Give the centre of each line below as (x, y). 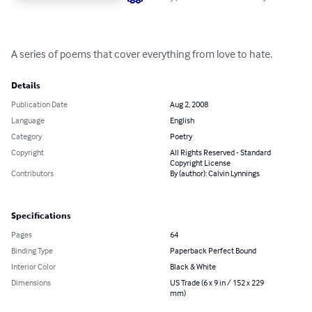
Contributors (32, 173)
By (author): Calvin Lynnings (215, 173)
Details (26, 86)
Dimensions (31, 283)
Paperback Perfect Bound (213, 251)
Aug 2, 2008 (189, 104)
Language (28, 120)
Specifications (41, 216)
